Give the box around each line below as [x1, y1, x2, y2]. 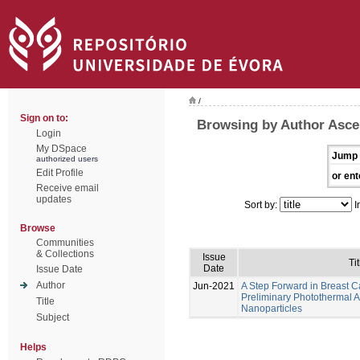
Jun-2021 [193, 280, 235, 292]
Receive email [36, 182, 99, 194]
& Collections [36, 248, 94, 260]
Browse [20, 223, 55, 234]
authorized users [36, 154, 98, 163]
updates [36, 194, 72, 205]
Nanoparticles [241, 302, 302, 314]
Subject [36, 312, 69, 323]
